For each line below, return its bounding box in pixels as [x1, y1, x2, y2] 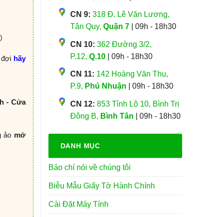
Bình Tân [100, 111, 134, 120]
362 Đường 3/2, [96, 40, 152, 48]
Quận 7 [103, 22, 129, 31]
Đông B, [70, 111, 100, 120]
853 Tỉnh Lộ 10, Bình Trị [96, 99, 179, 108]
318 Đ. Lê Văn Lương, [92, 10, 170, 19]
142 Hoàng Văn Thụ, [96, 70, 168, 78]
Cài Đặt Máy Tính [48, 200, 108, 208]
